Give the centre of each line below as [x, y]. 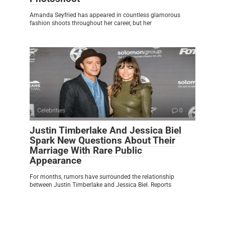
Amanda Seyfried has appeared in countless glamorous [105, 15]
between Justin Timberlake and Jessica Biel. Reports [100, 185]
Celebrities [51, 110]
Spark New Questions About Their [102, 140]
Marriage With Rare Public [86, 150]
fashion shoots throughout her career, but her [91, 23]
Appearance [55, 160]
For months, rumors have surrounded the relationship [102, 177]
